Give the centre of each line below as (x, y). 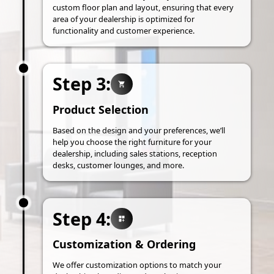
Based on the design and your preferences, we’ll (139, 131)
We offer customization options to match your (137, 265)
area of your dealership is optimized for (124, 19)
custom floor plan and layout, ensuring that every (143, 7)
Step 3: (82, 84)
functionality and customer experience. (124, 30)
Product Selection (101, 110)
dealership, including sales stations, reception (135, 154)
